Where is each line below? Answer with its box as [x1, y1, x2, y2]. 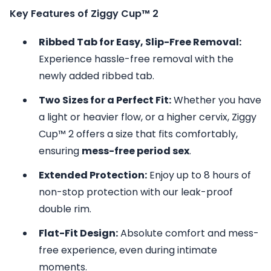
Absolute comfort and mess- [118, 226, 259, 240]
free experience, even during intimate [39, 243, 217, 257]
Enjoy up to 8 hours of [147, 168, 251, 182]
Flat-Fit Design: [39, 226, 118, 240]
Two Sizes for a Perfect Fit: [39, 93, 171, 107]
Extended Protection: [39, 168, 147, 182]
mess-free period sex [82, 144, 189, 158]
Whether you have [171, 93, 261, 107]
